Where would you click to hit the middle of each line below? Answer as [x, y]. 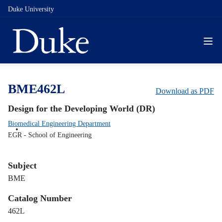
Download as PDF [185, 91]
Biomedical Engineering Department [59, 124]
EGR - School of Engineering [50, 135]
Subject [22, 166]
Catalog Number [40, 198]
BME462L [36, 89]
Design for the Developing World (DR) [82, 109]
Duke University [31, 9]
